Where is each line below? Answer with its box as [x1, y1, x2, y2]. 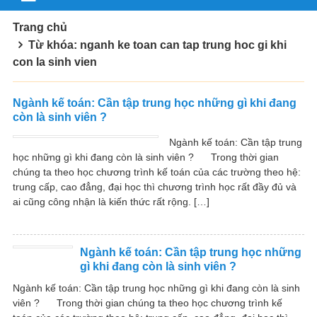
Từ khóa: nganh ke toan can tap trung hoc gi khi [28, 38, 287, 51]
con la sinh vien [13, 55, 97, 68]
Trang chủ [13, 21, 67, 33]
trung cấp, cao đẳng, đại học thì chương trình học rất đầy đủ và [13, 180, 296, 192]
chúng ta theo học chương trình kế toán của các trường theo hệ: [13, 166, 301, 178]
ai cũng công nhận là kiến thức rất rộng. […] [13, 195, 209, 207]
